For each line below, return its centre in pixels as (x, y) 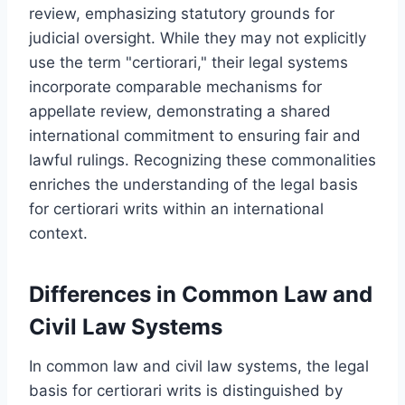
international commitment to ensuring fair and (195, 135)
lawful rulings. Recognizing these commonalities (202, 160)
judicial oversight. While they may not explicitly (198, 38)
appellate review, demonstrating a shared (180, 111)
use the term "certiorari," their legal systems (188, 62)
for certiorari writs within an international (176, 208)
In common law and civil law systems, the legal (199, 366)
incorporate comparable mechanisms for (175, 86)
